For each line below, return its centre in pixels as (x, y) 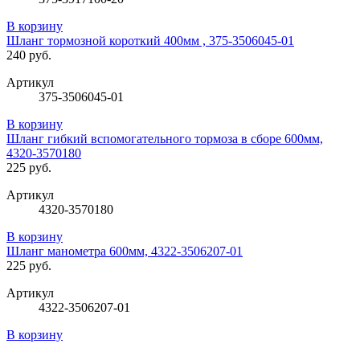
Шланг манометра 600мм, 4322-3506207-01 (125, 252)
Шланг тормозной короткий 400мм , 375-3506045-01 (150, 41)
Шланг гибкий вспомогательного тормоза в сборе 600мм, (165, 139)
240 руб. (29, 55)
